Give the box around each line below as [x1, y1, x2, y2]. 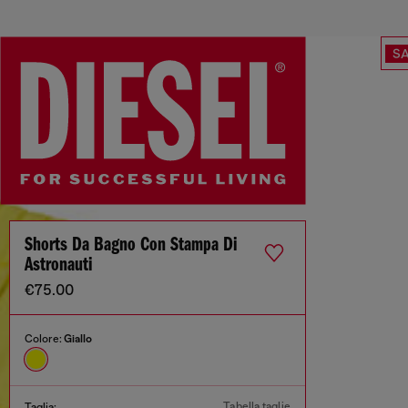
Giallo [64, 332, 92, 346]
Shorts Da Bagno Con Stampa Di [25, 235, 237, 257]
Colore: [25, 332, 64, 346]
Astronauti [25, 255, 92, 277]
